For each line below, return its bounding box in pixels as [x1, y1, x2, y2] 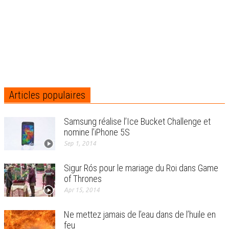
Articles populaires [9, 88, 85, 101]
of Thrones [64, 173, 102, 184]
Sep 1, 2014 [64, 140, 96, 147]
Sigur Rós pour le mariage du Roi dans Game [64, 162, 218, 173]
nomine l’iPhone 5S [64, 126, 130, 138]
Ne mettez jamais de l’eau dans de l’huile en [64, 209, 216, 220]
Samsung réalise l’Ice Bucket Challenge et [64, 116, 211, 127]
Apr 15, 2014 [64, 186, 100, 193]
